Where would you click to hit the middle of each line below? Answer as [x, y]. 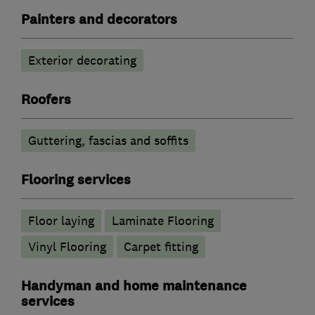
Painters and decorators [99, 20]
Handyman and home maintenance [134, 287]
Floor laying [61, 221]
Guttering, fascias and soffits [108, 141]
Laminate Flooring [163, 221]
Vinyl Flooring [67, 247]
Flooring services [76, 180]
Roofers [46, 100]
